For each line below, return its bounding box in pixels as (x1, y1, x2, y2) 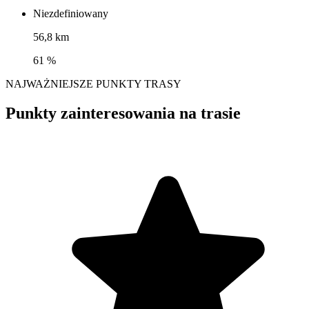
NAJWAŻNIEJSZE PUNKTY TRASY (6, 78, 181, 90)
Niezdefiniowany (33, 8, 108, 20)
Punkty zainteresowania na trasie (6, 104, 241, 123)
